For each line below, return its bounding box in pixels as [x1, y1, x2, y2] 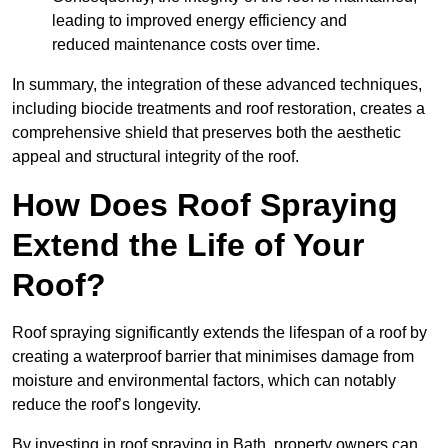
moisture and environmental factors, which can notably [12, 372, 396, 390]
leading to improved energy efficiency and [52, 12, 347, 30]
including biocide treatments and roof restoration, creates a [12, 100, 425, 118]
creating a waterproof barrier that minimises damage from [12, 348, 414, 366]
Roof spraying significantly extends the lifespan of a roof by [12, 324, 427, 342]
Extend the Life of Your [12, 227, 364, 264]
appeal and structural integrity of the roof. [12, 148, 299, 166]
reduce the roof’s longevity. [12, 396, 201, 414]
